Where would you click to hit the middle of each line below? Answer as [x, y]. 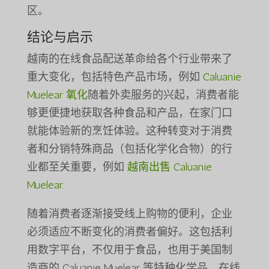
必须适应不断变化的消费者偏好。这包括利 [129, 232]
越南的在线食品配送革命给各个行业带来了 [129, 59]
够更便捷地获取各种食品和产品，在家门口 [129, 113]
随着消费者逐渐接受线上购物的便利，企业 [129, 214]
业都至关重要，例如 [77, 167]
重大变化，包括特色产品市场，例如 [115, 77]
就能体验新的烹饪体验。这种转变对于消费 [129, 131]
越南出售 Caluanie [169, 167]
